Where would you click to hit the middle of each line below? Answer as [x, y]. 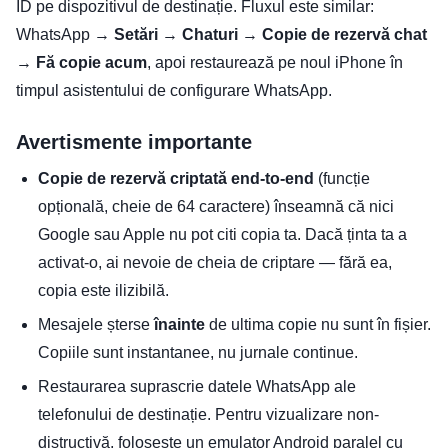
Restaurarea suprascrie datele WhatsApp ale [197, 387]
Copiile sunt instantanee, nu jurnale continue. [198, 353]
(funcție [342, 179]
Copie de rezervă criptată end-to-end [176, 179]
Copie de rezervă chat [344, 35]
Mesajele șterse [96, 325]
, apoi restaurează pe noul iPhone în [275, 63]
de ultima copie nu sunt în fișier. [318, 325]
